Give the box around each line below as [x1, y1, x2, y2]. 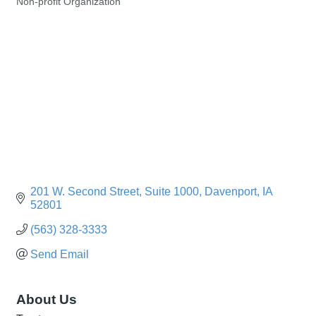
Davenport [205, 185, 257, 197]
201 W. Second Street [30, 185, 139, 197]
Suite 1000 [145, 185, 199, 197]
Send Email [30, 248, 89, 260]
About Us [16, 291, 77, 307]
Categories [16, 6, 62, 18]
